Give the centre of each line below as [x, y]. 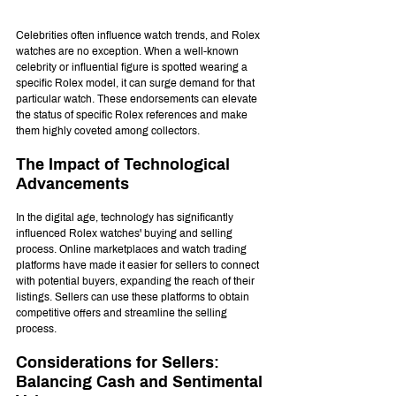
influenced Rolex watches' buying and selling [126, 234]
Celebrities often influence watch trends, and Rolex [139, 36]
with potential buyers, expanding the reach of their [137, 282]
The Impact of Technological [125, 165]
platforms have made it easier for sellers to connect [139, 266]
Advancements [72, 184]
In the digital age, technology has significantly [126, 218]
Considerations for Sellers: [120, 363]
